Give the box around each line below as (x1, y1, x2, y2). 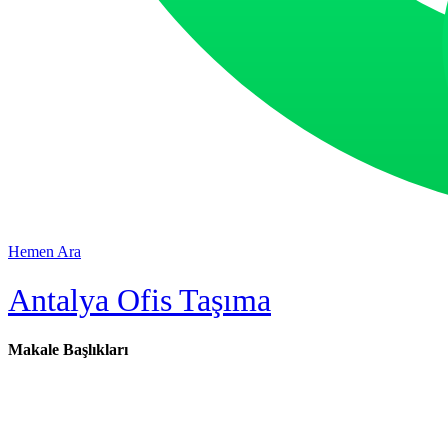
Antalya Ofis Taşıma (8, 282, 271, 319)
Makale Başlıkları (8, 340, 128, 358)
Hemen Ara (8, 242, 81, 260)
